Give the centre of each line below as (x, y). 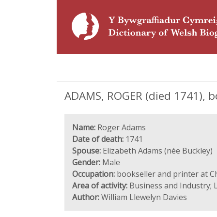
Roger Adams (121, 127)
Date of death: (98, 139)
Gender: (86, 162)
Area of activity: (100, 186)
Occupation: (93, 174)
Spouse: (86, 151)
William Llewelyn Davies (143, 197)
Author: (86, 197)
